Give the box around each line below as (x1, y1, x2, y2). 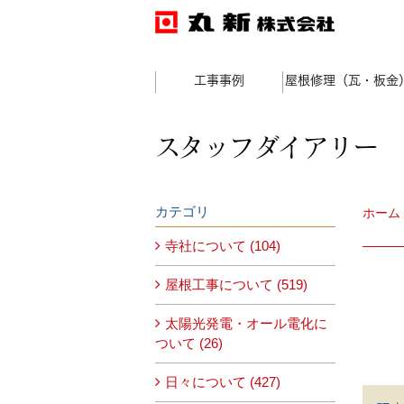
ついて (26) (155, 335, 223, 351)
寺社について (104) (165, 238, 280, 253)
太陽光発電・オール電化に (165, 316, 327, 331)
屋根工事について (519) (165, 277, 308, 292)
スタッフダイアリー (155, 132, 379, 162)
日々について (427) (165, 374, 280, 390)
